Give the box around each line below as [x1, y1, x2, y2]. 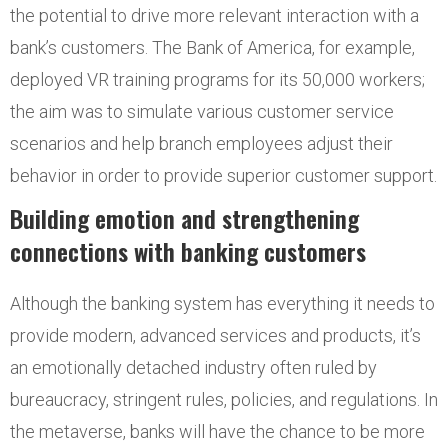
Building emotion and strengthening [10, 200, 359, 236]
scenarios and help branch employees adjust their [10, 133, 393, 154]
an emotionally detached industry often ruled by [10, 357, 377, 378]
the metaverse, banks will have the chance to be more [10, 421, 425, 442]
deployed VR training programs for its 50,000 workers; [10, 69, 425, 90]
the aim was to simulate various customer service [10, 101, 394, 122]
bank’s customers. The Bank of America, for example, [10, 37, 415, 58]
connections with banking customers [10, 233, 366, 269]
